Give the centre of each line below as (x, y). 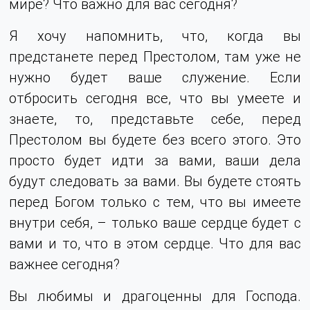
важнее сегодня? (64, 264)
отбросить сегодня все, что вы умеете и (155, 98)
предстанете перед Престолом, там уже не (155, 56)
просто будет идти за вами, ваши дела (155, 160)
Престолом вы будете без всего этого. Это (155, 139)
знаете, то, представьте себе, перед (155, 118)
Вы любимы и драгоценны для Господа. (155, 295)
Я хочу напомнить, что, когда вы (155, 35)
